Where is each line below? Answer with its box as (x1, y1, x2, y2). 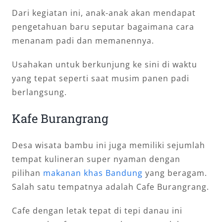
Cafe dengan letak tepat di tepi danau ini (11, 205, 182, 217)
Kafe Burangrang (11, 111, 109, 127)
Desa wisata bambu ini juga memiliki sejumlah (11, 140, 205, 151)
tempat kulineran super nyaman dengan (11, 154, 180, 165)
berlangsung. (11, 87, 67, 98)
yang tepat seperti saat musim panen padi (11, 73, 189, 84)
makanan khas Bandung (43, 167, 143, 179)
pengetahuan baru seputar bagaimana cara (11, 21, 194, 33)
